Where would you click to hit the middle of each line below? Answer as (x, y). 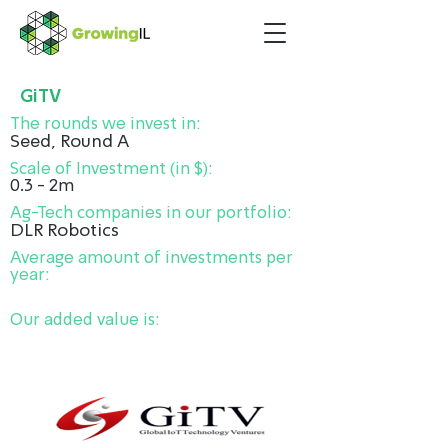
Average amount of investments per (151, 258)
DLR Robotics (64, 231)
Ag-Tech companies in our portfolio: (151, 213)
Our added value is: (85, 320)
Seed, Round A (69, 142)
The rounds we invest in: (105, 124)
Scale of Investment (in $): (111, 169)
